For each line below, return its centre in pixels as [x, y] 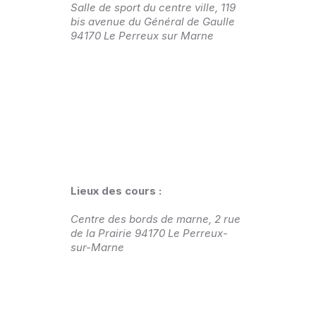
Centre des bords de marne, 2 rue [156, 219]
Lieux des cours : [117, 191]
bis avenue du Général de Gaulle [153, 22]
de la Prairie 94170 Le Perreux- [149, 233]
